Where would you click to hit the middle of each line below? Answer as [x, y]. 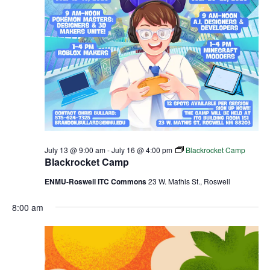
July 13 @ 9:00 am [75, 149]
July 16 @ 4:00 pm [142, 149]
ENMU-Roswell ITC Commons [96, 181]
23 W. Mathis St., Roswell [189, 181]
